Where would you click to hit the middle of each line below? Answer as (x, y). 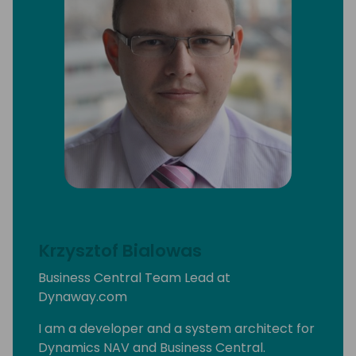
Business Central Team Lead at (134, 278)
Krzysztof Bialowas (120, 251)
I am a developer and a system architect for (176, 329)
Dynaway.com (83, 297)
